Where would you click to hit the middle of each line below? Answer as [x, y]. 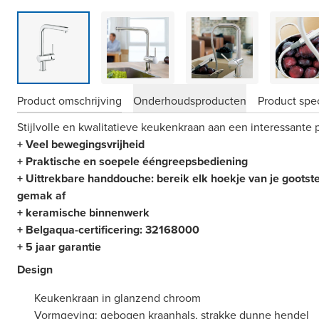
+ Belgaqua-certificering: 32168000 [108, 230]
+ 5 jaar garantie [59, 247]
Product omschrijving [69, 100]
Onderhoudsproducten [190, 100]
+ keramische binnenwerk [83, 213]
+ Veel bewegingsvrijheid [81, 145]
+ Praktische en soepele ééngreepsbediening [132, 162]
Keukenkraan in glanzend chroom [117, 298]
